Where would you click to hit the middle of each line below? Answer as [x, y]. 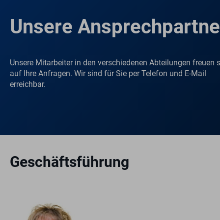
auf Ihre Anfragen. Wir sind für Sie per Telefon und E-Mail [108, 73]
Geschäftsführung [69, 162]
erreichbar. [28, 84]
